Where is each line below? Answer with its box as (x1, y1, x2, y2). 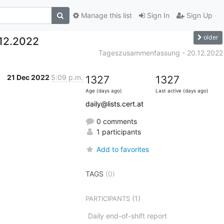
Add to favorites (96, 144, 149, 153)
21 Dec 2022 (6, 72, 51, 81)
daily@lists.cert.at (85, 99, 143, 108)
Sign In (144, 11, 169, 20)
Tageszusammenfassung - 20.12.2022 (98, 48, 223, 57)
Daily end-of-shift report (87, 211, 167, 220)
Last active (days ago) (155, 87, 208, 93)
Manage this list (78, 11, 132, 20)
